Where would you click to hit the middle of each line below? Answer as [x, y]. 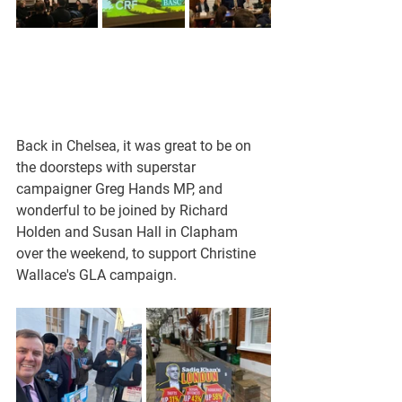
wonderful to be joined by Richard [124, 210]
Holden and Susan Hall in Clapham [129, 232]
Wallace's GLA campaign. [96, 275]
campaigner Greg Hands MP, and [121, 189]
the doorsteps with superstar [108, 167]
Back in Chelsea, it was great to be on [135, 146]
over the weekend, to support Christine [138, 253]
